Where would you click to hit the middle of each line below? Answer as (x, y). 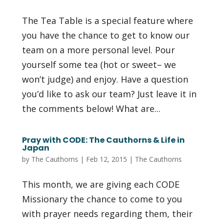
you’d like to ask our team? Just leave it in (109, 94)
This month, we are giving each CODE (100, 184)
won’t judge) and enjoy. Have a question (105, 79)
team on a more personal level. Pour (98, 50)
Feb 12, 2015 (106, 159)
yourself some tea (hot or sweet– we (99, 64)
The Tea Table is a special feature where (107, 20)
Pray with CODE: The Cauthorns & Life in (103, 140)
